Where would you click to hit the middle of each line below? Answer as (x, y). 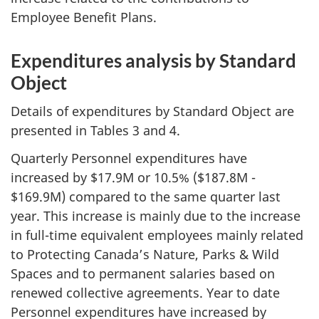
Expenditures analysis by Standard (153, 60)
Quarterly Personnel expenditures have (129, 158)
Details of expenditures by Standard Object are (152, 111)
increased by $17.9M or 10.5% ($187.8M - (133, 177)
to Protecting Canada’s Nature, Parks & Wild (145, 254)
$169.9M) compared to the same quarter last (146, 196)
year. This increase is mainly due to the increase (156, 215)
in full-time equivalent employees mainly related (157, 235)
